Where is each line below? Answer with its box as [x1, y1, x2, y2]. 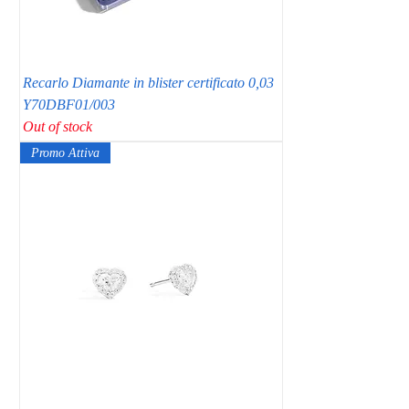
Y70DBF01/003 [23, 96, 115, 112]
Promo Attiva [31, 145, 100, 160]
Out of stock [23, 118, 92, 134]
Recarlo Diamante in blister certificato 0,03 [23, 74, 274, 90]
